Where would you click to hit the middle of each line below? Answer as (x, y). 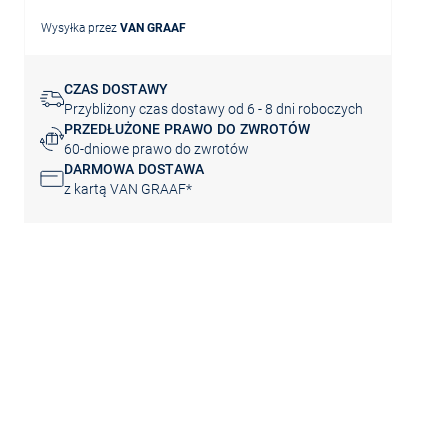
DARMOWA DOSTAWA (133, 169)
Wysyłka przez (80, 28)
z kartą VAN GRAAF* (127, 189)
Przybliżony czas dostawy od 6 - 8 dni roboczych (213, 109)
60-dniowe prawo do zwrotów (156, 149)
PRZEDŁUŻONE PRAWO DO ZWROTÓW (186, 129)
